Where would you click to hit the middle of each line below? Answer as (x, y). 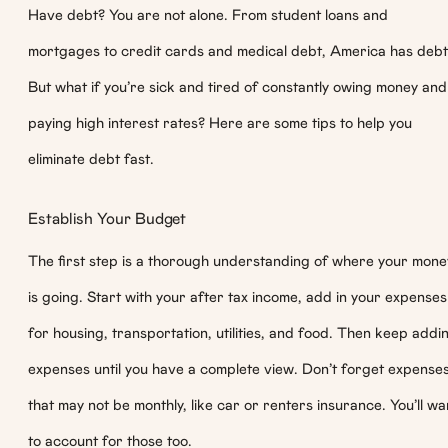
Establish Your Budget (107, 219)
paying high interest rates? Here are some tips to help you (220, 123)
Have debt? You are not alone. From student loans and (208, 15)
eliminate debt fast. (91, 159)
